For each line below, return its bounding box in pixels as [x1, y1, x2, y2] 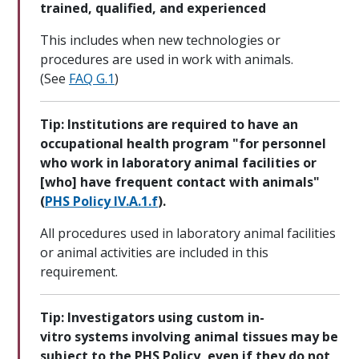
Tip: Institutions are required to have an [40, 115, 298, 134]
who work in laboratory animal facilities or [40, 154, 317, 172]
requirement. [40, 263, 118, 281]
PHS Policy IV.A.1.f [45, 192, 158, 211]
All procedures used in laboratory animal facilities [40, 224, 336, 243]
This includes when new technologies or [40, 31, 280, 50]
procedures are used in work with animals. [40, 50, 293, 69]
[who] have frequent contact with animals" [40, 173, 320, 192]
